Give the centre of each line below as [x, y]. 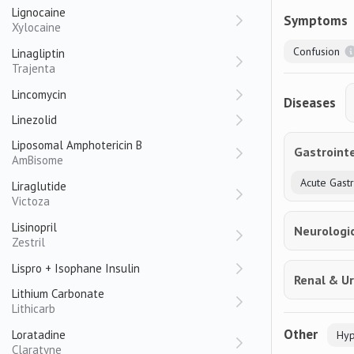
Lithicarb [34, 309]
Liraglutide [39, 186]
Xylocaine [36, 27]
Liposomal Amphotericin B [77, 145]
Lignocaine [39, 12]
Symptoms [316, 21]
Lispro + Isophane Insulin [76, 268]
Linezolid [34, 120]
